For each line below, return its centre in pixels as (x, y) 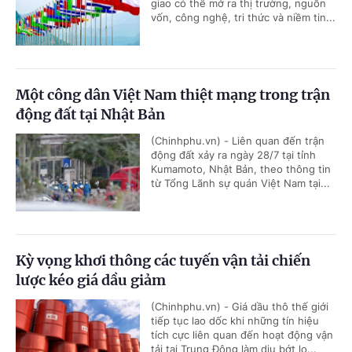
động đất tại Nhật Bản (90, 115)
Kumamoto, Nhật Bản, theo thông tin (241, 169)
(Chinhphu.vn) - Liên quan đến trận (238, 141)
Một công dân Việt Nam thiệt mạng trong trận (173, 95)
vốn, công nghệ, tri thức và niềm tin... (243, 18)
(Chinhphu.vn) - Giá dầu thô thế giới (240, 307)
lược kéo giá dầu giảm (91, 280)
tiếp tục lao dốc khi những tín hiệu (235, 321)
